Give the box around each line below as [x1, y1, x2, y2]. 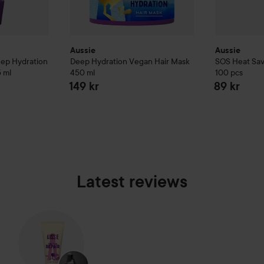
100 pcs [215, 67, 243, 78]
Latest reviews [77, 172, 187, 192]
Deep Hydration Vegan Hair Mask [70, 56, 190, 67]
